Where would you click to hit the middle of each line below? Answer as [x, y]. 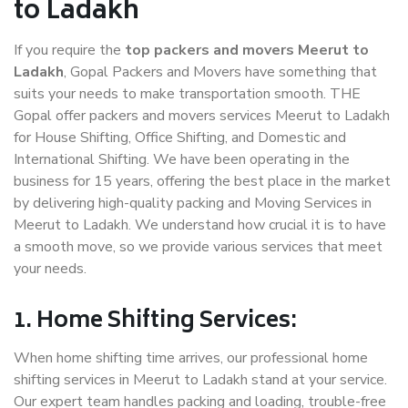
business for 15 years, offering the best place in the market [202, 182]
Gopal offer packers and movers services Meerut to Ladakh [202, 116]
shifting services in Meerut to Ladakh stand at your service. [200, 380]
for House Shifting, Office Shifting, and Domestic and [180, 138]
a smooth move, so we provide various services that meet [198, 247]
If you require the [69, 51]
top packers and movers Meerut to [247, 51]
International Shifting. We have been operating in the [182, 160]
